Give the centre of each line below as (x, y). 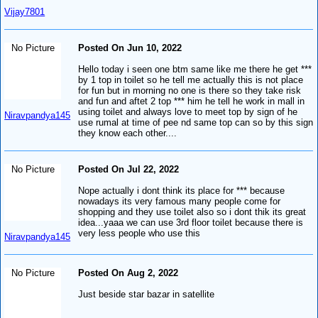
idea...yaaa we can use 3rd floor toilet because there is (191, 222)
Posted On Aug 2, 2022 (128, 273)
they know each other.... (128, 133)
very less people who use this (139, 233)
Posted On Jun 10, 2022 (130, 48)
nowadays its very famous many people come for (180, 201)
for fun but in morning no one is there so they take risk (190, 90)
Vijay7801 (25, 11)
